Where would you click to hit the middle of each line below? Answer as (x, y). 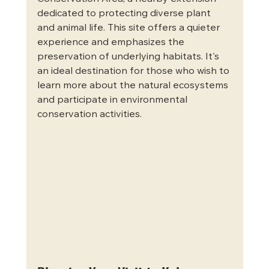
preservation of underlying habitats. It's (129, 57)
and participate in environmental (113, 100)
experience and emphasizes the (112, 42)
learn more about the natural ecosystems (134, 86)
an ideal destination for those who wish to (134, 71)
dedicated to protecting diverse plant (125, 14)
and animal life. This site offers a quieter (129, 28)
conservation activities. (89, 114)
